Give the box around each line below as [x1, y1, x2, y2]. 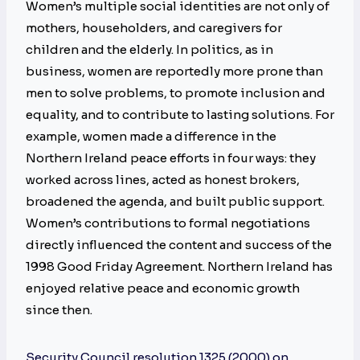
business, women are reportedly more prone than [26, 63, 323, 80]
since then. [26, 302, 97, 318]
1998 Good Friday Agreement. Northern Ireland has [26, 259, 333, 275]
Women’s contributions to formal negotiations [26, 215, 310, 231]
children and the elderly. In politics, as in [26, 42, 273, 58]
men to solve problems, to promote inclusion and [26, 85, 325, 101]
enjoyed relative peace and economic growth [26, 280, 300, 297]
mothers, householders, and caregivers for [26, 20, 282, 36]
